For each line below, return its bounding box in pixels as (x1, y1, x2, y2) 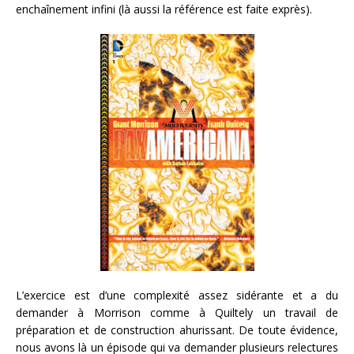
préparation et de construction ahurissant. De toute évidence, (16, 322, 338, 337)
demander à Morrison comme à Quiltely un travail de (16, 304, 338, 320)
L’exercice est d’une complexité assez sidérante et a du (16, 287, 338, 303)
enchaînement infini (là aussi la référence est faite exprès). (16, 2, 312, 17)
